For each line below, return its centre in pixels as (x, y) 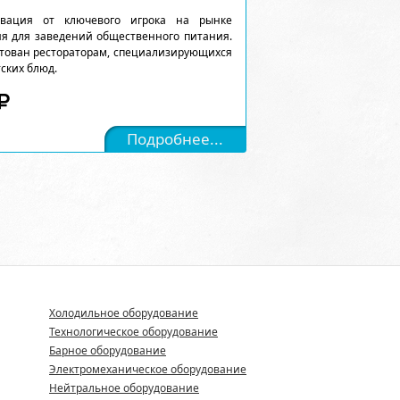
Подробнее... (175, 139)
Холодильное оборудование (124, 313)
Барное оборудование (108, 350)
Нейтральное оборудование (124, 388)
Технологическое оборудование (133, 332)
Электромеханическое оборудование (148, 369)
